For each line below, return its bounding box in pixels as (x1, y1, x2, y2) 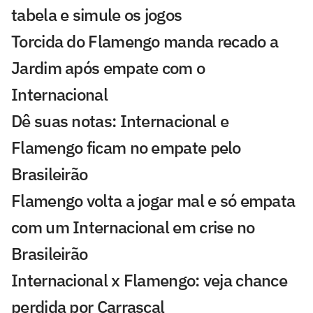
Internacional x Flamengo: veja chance (11, 269, 288, 292)
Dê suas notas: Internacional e (11, 110, 228, 133)
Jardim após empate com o (11, 57, 205, 80)
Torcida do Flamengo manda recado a (11, 30, 279, 53)
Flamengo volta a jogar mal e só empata (11, 189, 296, 212)
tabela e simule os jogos (11, 3, 182, 27)
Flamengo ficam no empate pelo (11, 136, 241, 159)
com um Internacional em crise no (11, 216, 255, 239)
